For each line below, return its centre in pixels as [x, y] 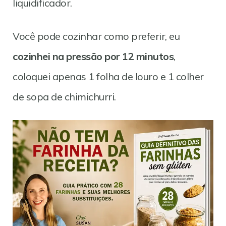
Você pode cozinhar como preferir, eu [96, 36]
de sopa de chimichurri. [64, 96]
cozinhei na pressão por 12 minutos [93, 56]
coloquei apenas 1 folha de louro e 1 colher [108, 76]
